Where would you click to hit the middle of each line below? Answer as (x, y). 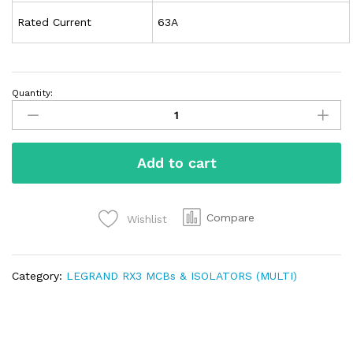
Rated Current (55, 22)
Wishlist (147, 219)
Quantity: (32, 93)
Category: (39, 275)
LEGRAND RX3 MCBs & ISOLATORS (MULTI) (182, 275)
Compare (230, 217)
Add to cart (176, 162)
